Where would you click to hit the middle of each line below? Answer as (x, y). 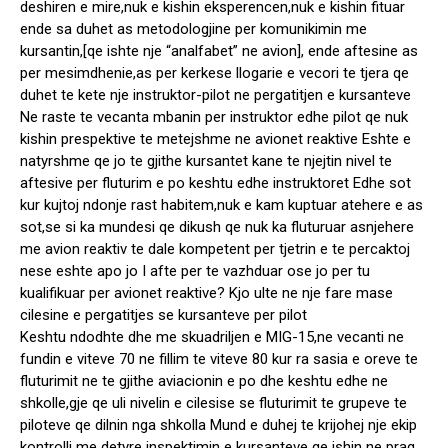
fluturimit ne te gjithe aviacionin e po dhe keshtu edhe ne (204, 381)
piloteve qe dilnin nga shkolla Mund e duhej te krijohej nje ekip (218, 425)
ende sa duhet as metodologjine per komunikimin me (193, 29)
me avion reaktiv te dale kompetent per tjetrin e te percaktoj (215, 249)
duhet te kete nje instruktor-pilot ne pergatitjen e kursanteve (215, 95)
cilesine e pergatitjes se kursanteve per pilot (163, 315)
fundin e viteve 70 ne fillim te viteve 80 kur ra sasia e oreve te (219, 359)
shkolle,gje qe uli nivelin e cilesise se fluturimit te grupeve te (213, 403)
